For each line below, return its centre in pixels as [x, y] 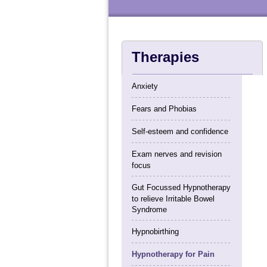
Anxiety [145, 86]
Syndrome [149, 209]
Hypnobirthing [155, 232]
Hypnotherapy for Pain [173, 254]
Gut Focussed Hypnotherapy [181, 187]
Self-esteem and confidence [180, 131]
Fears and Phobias [164, 109]
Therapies [165, 57]
